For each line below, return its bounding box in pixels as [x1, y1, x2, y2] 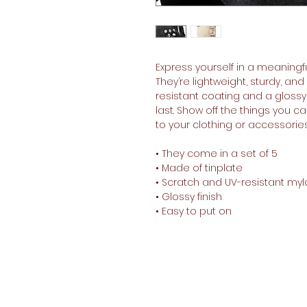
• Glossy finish [156, 190, 222, 204]
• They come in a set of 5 [156, 147, 280, 161]
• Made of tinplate [156, 161, 243, 175]
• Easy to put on [156, 204, 232, 219]
